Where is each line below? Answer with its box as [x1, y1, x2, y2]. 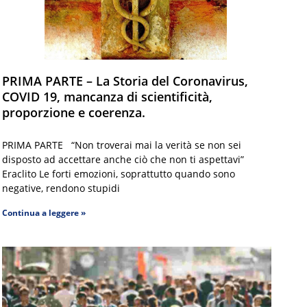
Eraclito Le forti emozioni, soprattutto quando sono [1, 167, 235, 181]
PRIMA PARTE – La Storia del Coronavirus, [1, 73, 248, 90]
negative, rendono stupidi [1, 182, 120, 195]
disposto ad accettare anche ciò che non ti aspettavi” [1, 153, 244, 167]
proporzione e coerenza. [1, 104, 145, 121]
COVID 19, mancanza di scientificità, [1, 88, 212, 106]
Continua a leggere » [1, 207, 86, 219]
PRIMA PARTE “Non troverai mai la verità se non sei [1, 138, 241, 152]
